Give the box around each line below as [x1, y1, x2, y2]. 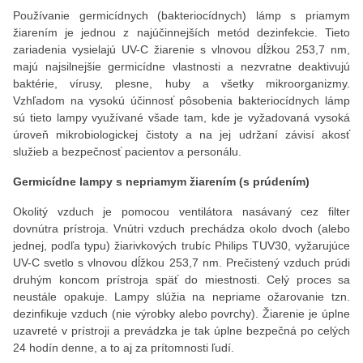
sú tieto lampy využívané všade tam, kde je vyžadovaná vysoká [13, 111, 350, 124]
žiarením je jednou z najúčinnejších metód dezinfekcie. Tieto [13, 26, 350, 39]
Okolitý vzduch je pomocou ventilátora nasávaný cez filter [13, 205, 350, 218]
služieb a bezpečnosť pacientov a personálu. [13, 145, 241, 158]
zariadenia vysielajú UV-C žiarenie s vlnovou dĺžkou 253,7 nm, [13, 43, 350, 56]
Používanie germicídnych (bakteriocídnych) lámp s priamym [13, 9, 350, 22]
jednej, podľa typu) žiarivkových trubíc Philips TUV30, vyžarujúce [13, 239, 350, 252]
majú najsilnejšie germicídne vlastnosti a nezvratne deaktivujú [13, 60, 350, 73]
